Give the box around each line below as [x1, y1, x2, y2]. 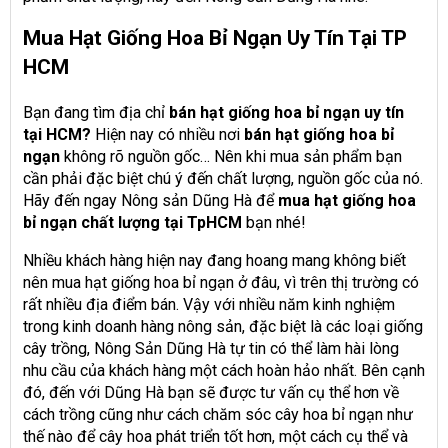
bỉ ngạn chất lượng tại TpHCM [23, 212, 242, 232]
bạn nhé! [242, 212, 306, 232]
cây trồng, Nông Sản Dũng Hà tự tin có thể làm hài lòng [23, 338, 399, 358]
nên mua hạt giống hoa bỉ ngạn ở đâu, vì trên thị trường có [23, 272, 419, 292]
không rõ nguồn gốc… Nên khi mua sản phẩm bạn [64, 146, 402, 166]
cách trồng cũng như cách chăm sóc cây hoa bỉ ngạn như [23, 404, 413, 424]
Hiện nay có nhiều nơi [95, 124, 240, 144]
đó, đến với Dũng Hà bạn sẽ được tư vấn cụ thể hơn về [23, 382, 399, 402]
